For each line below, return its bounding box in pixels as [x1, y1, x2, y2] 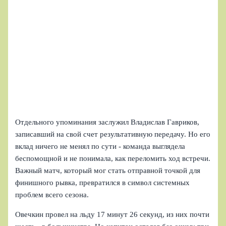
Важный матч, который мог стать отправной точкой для [15, 166, 201, 175]
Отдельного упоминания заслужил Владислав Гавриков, [15, 118, 200, 127]
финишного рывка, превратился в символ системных [15, 179, 190, 187]
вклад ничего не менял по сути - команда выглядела [15, 142, 186, 151]
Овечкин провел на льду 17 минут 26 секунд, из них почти [15, 210, 210, 218]
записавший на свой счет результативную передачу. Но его [15, 130, 211, 139]
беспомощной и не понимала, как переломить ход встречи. [15, 154, 211, 163]
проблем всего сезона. [15, 191, 89, 199]
